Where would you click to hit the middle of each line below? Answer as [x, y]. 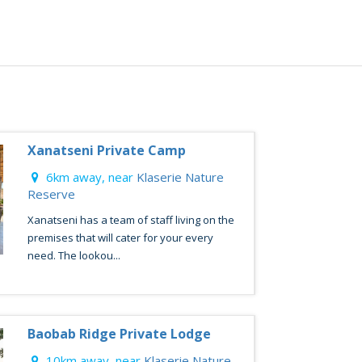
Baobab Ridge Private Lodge [119, 334]
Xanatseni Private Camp [106, 150]
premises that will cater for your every [120, 238]
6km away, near [89, 177]
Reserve [51, 194]
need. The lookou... [74, 255]
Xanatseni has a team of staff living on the [130, 220]
